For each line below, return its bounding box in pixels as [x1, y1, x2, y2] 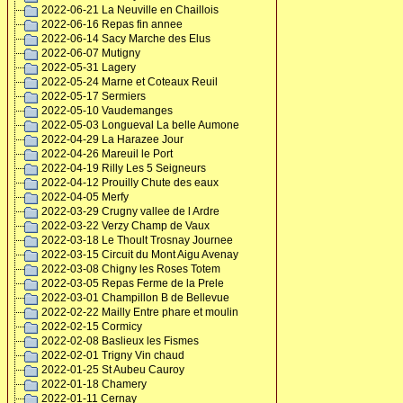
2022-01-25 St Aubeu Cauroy [41, 363, 184, 376]
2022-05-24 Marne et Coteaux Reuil [41, 76, 218, 88]
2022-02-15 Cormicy [41, 320, 142, 333]
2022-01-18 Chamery [41, 378, 147, 390]
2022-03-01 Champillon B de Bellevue [41, 291, 229, 304]
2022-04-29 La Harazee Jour [41, 133, 184, 146]
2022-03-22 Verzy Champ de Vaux [41, 219, 210, 232]
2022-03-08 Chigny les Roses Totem [41, 263, 220, 275]
